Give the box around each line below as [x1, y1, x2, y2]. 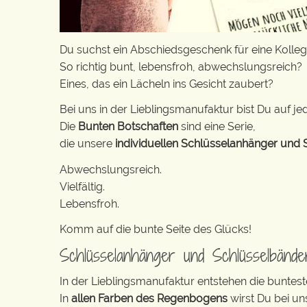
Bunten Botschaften [78, 120, 178, 133]
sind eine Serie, [178, 120, 256, 133]
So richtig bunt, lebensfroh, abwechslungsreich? [60, 60, 302, 73]
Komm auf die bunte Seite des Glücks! [60, 223, 251, 236]
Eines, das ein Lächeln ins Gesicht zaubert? [60, 77, 273, 90]
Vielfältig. [60, 180, 105, 193]
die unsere [60, 137, 115, 150]
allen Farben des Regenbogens [71, 292, 230, 305]
